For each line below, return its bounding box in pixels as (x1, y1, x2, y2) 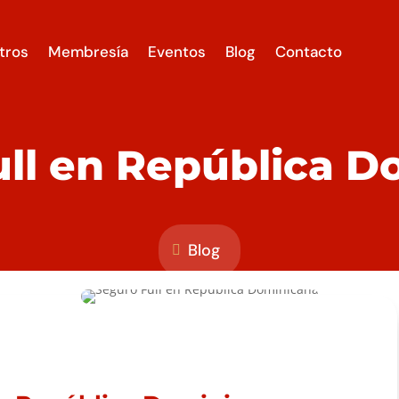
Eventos (147, 41, 206, 61)
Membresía (47, 41, 128, 61)
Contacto (274, 41, 342, 61)
